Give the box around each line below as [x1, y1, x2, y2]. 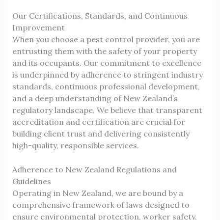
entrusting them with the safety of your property [12, 46, 197, 56]
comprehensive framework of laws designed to [12, 200, 190, 210]
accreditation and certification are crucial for [12, 116, 185, 127]
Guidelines [12, 176, 51, 187]
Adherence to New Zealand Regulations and [12, 165, 177, 175]
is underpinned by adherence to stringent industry [12, 69, 203, 80]
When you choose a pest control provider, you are [12, 34, 200, 44]
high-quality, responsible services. [12, 140, 139, 150]
